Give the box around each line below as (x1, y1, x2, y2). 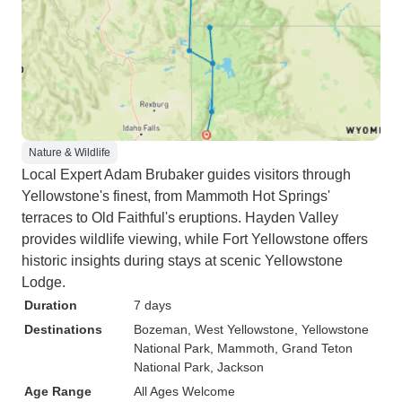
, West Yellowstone (188, 322, 294, 336)
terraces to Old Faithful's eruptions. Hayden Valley (22, 210, 338, 225)
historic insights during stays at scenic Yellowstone (22, 253, 343, 268)
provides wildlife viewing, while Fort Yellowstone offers (22, 232, 368, 247)
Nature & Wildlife (29, 146, 110, 159)
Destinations (24, 322, 102, 336)
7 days (134, 298, 171, 312)
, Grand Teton (275, 341, 353, 355)
